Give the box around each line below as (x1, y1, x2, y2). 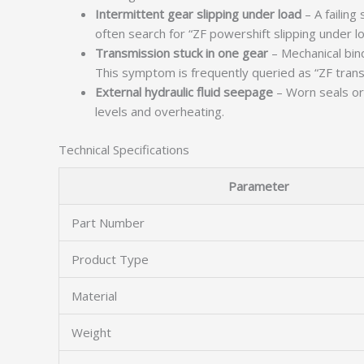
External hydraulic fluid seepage (95, 84, 273, 100)
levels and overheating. (95, 103, 224, 119)
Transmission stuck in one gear (95, 45, 268, 61)
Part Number (71, 214, 145, 231)
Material (71, 288, 117, 304)
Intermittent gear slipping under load (95, 6, 301, 22)
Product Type (71, 251, 149, 267)
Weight (71, 324, 111, 340)
